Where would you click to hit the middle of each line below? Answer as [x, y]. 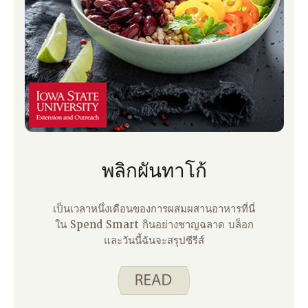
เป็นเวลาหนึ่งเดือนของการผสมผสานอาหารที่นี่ [154, 209]
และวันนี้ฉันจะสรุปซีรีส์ [154, 240]
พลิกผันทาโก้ [154, 171]
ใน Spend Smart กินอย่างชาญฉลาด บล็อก [154, 224]
